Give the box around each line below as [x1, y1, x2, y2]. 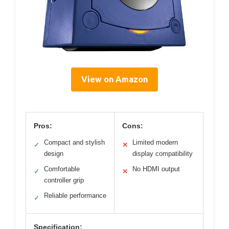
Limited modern [132, 138, 178, 146]
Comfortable [44, 165, 80, 173]
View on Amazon [81, 74, 148, 84]
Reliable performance [44, 191, 106, 199]
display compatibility [132, 149, 193, 157]
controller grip [44, 176, 84, 184]
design [44, 149, 63, 157]
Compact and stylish [44, 138, 105, 146]
